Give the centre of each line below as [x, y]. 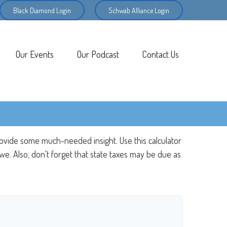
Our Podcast [98, 54]
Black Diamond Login [42, 10]
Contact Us [161, 54]
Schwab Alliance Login [139, 10]
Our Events [35, 54]
